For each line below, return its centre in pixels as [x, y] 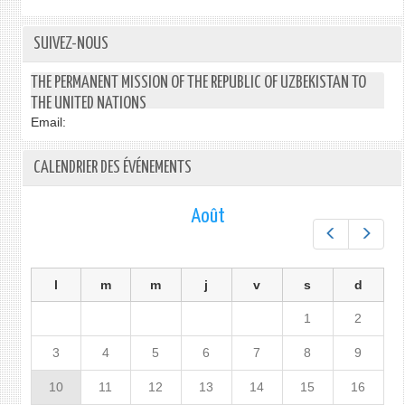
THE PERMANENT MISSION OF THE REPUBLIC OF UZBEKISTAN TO [198, 83]
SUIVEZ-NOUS [71, 44]
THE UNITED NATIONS [88, 104]
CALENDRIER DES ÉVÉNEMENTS [112, 168]
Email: [48, 122]
